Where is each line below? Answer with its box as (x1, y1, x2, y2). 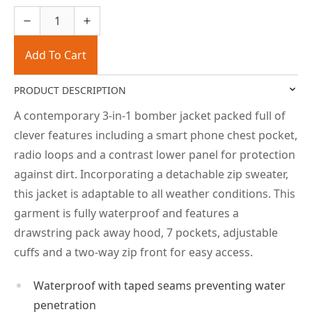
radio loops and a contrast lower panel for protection (14, 146, 295, 162)
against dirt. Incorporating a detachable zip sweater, (14, 166, 288, 182)
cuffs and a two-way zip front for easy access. (14, 244, 253, 260)
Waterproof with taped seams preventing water (33, 277, 286, 293)
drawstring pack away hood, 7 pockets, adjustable (14, 224, 278, 240)
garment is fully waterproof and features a (14, 205, 239, 221)
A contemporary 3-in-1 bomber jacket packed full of (14, 107, 286, 123)
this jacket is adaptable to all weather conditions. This (14, 185, 295, 201)
